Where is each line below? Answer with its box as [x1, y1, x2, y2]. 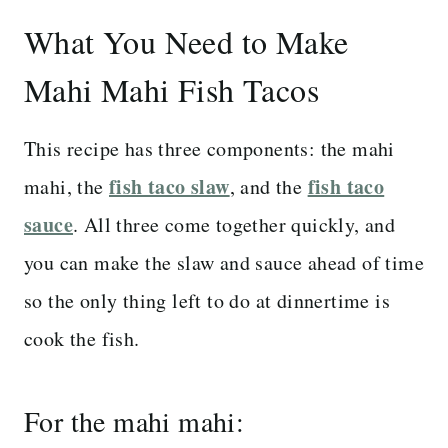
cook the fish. [24, 324, 140, 352]
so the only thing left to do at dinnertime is [24, 286, 390, 314]
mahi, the [24, 172, 110, 200]
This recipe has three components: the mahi [24, 134, 395, 162]
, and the [229, 172, 308, 200]
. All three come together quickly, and [73, 210, 396, 238]
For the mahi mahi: [24, 401, 245, 440]
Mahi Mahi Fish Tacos [24, 67, 319, 111]
